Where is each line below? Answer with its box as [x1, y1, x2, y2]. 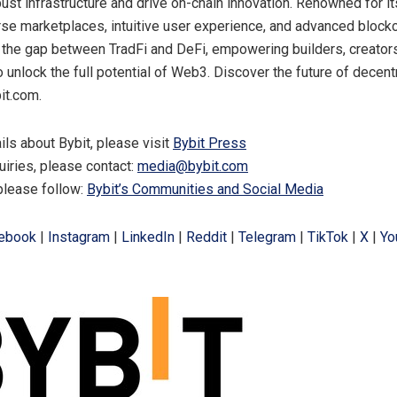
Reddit [186, 229, 227, 246]
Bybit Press [173, 135, 246, 152]
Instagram [48, 229, 110, 246]
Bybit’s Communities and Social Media [87, 181, 323, 198]
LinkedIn [121, 229, 175, 246]
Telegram [238, 229, 296, 246]
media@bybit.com [137, 158, 248, 175]
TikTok [307, 229, 348, 246]
